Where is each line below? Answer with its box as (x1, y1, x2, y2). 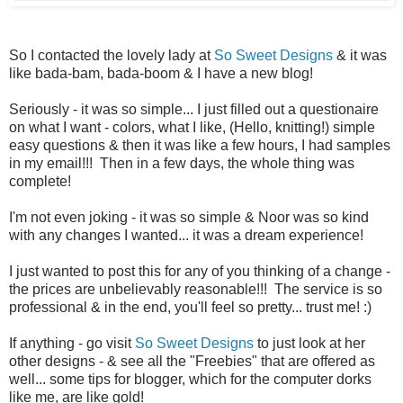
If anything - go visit (9, 335, 135, 351)
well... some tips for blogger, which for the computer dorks (9, 371, 372, 387)
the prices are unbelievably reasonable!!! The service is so (9, 281, 382, 297)
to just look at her (254, 335, 365, 351)
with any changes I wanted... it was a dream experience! (9, 227, 363, 243)
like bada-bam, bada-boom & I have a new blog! (9, 65, 313, 81)
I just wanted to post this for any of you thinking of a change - (9, 263, 390, 279)
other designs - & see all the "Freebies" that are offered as (9, 353, 375, 369)
